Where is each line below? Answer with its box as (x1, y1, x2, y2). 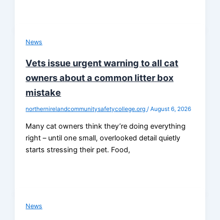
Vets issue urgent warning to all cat (26, 57, 179, 68)
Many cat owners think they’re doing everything (26, 122, 186, 131)
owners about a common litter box (26, 72, 174, 83)
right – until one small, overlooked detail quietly (26, 134, 181, 143)
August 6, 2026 (150, 105, 192, 112)
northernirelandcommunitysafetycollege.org (26, 105, 147, 112)
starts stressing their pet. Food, (26, 145, 131, 155)
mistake (26, 86, 61, 98)
